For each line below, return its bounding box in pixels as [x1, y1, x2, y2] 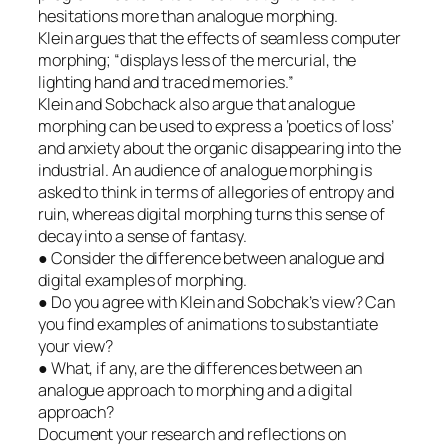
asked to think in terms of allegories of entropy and [38, 181, 394, 204]
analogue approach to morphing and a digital [38, 379, 353, 402]
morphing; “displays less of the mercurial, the [38, 49, 357, 72]
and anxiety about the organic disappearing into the [38, 137, 401, 160]
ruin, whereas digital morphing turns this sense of [38, 203, 385, 226]
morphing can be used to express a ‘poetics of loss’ [38, 115, 394, 138]
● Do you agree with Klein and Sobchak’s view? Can [38, 291, 396, 314]
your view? [38, 335, 114, 358]
